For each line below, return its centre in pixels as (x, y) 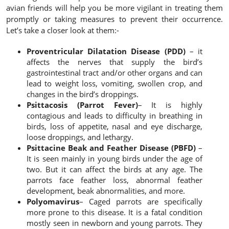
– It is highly (170, 105)
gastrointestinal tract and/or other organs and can (114, 73)
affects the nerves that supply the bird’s (114, 62)
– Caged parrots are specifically (141, 202)
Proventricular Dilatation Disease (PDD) (106, 51)
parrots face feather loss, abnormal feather (114, 180)
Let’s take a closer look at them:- (63, 30)
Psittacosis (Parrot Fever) (82, 105)
